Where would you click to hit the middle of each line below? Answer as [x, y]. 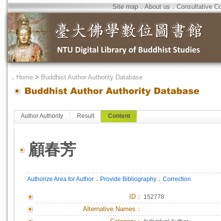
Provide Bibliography [128, 179]
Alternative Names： [112, 209]
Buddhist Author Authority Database [92, 77]
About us [157, 7]
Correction [177, 179]
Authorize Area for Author [60, 179]
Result [86, 116]
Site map [125, 7]
